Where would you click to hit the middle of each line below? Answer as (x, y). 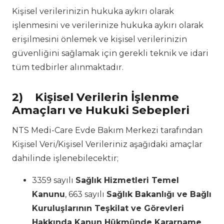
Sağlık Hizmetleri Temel (127, 180)
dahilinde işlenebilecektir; (65, 158)
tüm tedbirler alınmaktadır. (68, 67)
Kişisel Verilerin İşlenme (107, 97)
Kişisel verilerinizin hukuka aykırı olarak (93, 11)
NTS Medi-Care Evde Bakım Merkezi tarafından (107, 130)
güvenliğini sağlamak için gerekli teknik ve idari (110, 53)
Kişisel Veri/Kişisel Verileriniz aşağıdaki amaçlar (107, 144)
